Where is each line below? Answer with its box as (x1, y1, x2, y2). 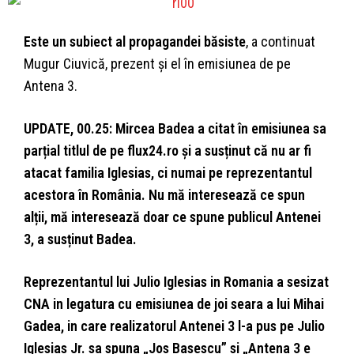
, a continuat (246, 33, 315, 51)
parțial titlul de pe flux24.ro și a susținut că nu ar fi (24, 142, 311, 160)
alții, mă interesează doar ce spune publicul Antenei (24, 209, 321, 226)
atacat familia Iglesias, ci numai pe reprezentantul (24, 164, 312, 182)
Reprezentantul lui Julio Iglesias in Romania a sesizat (24, 273, 329, 291)
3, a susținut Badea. (24, 231, 137, 248)
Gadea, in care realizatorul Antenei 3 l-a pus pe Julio (24, 318, 325, 335)
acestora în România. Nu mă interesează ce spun (24, 186, 305, 204)
